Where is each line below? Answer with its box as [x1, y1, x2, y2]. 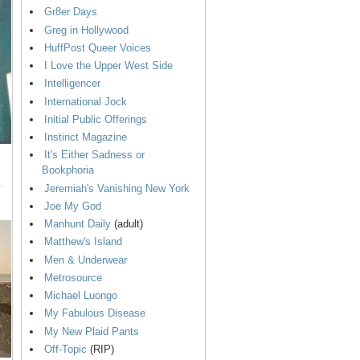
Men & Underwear [44, 253, 127, 266]
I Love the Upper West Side [44, 59, 173, 72]
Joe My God [44, 199, 101, 212]
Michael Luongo [44, 289, 117, 302]
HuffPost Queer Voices [44, 41, 151, 54]
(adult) [111, 218, 143, 231]
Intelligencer [44, 77, 100, 90]
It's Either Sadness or [44, 149, 145, 162]
